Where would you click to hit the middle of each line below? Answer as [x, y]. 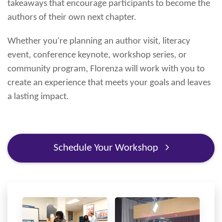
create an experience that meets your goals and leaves [109, 83]
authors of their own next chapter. [72, 17]
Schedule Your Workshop [107, 148]
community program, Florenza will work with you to [106, 69]
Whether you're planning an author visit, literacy [99, 41]
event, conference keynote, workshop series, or [97, 55]
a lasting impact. [38, 97]
